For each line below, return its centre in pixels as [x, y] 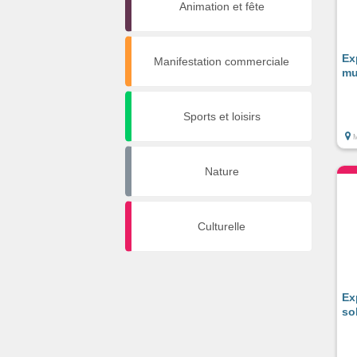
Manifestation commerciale [222, 61]
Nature [222, 171]
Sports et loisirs [222, 116]
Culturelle [222, 226]
